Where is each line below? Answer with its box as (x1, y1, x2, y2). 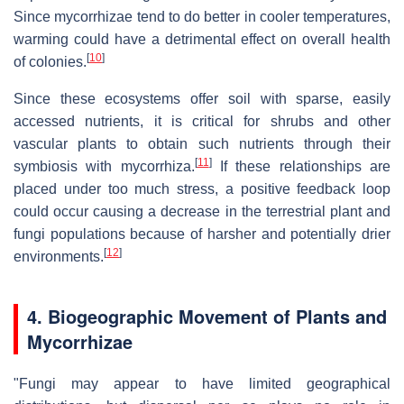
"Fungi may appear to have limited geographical (14, 375, 390, 391)
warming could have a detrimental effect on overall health (14, 31, 390, 47)
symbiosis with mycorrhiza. (14, 158, 195, 174)
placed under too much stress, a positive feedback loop (14, 180, 390, 197)
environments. (14, 248, 104, 264)
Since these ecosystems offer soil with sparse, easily (14, 90, 390, 106)
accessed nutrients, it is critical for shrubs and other (14, 113, 390, 129)
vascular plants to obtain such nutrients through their (14, 135, 390, 151)
